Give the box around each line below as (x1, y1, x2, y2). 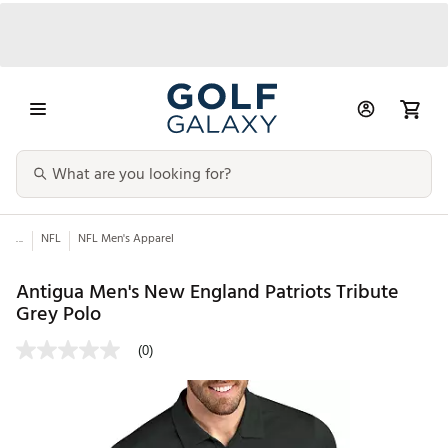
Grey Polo (16, 297, 101, 330)
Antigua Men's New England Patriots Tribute (16, 275, 399, 308)
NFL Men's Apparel (77, 229, 174, 249)
